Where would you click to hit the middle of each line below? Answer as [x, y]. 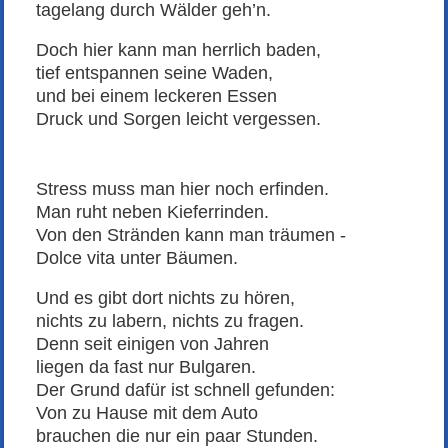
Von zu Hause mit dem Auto [147, 412]
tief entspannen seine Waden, [155, 72]
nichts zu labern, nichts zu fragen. [170, 320]
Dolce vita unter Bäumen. [137, 257]
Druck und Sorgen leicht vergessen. [179, 118]
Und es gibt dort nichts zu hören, [166, 297]
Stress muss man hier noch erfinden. [183, 188]
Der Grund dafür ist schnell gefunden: [186, 389]
